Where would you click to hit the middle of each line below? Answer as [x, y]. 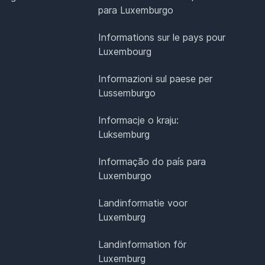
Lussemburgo [127, 93]
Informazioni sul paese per [156, 79]
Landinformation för [143, 245]
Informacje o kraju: [139, 120]
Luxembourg [125, 52]
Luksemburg [124, 135]
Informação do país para [152, 162]
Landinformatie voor [143, 203]
